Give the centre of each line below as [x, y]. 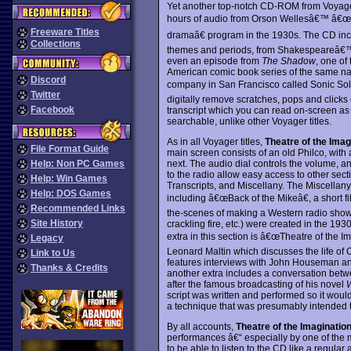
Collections [56, 44]
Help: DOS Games [71, 194]
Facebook [52, 110]
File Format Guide [70, 149]
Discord [48, 80]
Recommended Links [78, 208]
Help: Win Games [69, 179]
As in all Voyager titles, [215, 141]
